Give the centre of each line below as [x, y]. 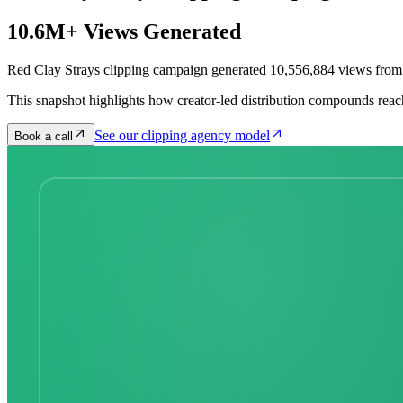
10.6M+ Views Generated [124, 31]
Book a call [44, 136]
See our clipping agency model [182, 135]
